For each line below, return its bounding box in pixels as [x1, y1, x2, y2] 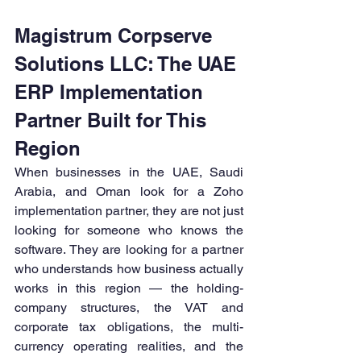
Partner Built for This [15, 109, 212, 132]
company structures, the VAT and [15, 300, 243, 316]
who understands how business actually [15, 261, 243, 277]
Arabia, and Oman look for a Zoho [15, 184, 243, 200]
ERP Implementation [15, 81, 209, 104]
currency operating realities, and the [15, 338, 243, 355]
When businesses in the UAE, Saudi [15, 164, 243, 180]
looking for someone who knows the [15, 222, 243, 239]
